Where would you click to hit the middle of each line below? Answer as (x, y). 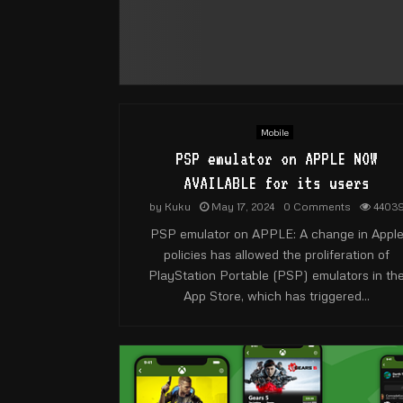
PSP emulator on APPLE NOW (277, 158)
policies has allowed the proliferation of (277, 254)
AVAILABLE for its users (277, 182)
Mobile (274, 132)
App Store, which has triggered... (277, 295)
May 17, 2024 (242, 206)
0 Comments (317, 206)
